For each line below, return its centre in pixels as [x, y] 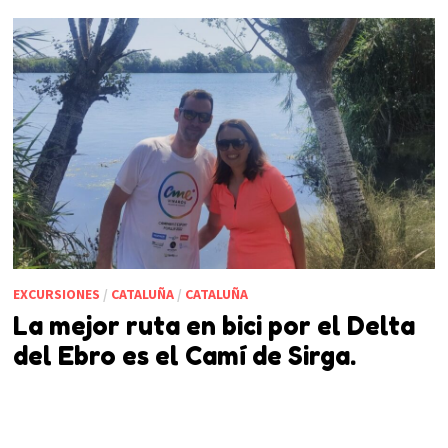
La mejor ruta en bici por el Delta [213, 326]
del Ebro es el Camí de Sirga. [184, 356]
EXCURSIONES [56, 294]
